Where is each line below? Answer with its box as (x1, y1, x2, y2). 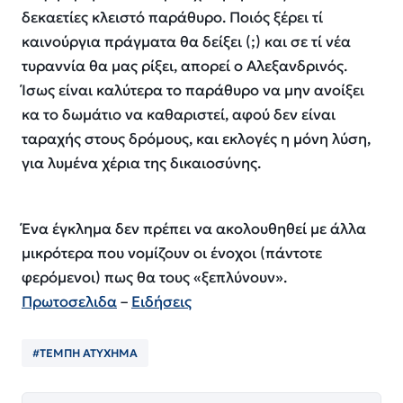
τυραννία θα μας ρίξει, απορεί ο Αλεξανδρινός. (22, 56, 347, 76)
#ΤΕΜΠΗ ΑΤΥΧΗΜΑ (32, 346, 138, 361)
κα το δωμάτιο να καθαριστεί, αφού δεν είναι (22, 104, 336, 124)
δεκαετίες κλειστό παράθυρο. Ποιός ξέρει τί (22, 7, 323, 27)
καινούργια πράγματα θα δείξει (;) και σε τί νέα (22, 31, 351, 51)
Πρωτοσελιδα (22, 292, 117, 312)
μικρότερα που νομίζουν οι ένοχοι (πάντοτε (22, 244, 322, 264)
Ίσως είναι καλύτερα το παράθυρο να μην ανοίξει (22, 80, 364, 100)
